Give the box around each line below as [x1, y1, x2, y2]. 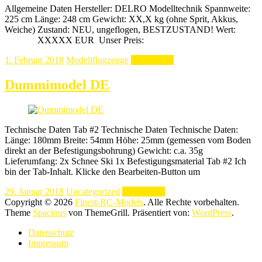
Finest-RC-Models [75, 196, 143, 207]
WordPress [192, 207, 232, 218]
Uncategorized [66, 186, 120, 196]
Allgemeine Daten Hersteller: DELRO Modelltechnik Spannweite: [5, 3, 250, 13]
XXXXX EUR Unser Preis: [5, 35, 156, 45]
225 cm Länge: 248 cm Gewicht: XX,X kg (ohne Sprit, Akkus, [5, 13, 238, 24]
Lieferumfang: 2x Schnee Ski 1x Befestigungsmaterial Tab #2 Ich [5, 156, 246, 166]
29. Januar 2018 [5, 186, 64, 196]
